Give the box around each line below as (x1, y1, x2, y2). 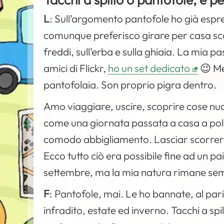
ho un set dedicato (108, 61, 190, 74)
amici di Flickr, (43, 61, 108, 74)
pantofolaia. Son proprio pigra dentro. (43, 77, 217, 91)
